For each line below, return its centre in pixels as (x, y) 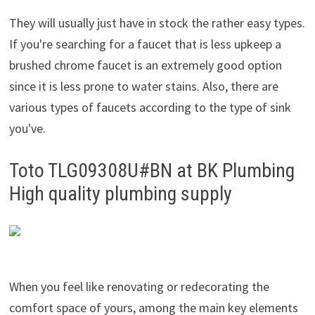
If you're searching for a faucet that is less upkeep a (145, 44)
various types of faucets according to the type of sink (150, 107)
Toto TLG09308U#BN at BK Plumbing (152, 171)
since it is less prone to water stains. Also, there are (143, 86)
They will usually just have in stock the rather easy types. (157, 23)
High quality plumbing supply (120, 194)
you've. (27, 128)
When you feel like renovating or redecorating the (139, 287)
